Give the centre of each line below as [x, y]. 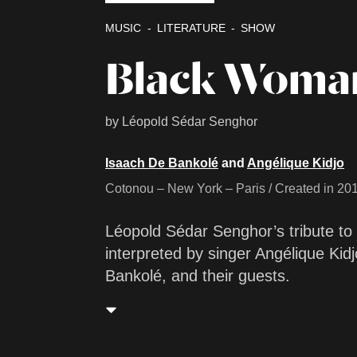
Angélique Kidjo [296, 163]
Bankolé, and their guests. [198, 276]
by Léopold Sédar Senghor [181, 122]
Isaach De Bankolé [162, 163]
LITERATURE [191, 28]
